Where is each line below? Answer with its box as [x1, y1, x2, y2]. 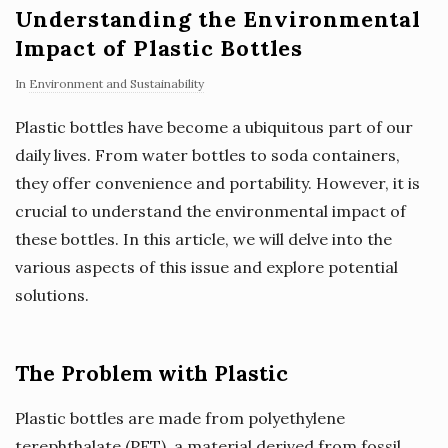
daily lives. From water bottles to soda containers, [15, 144, 400, 165]
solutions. [15, 284, 89, 305]
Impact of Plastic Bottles [15, 33, 304, 62]
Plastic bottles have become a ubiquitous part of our [15, 116, 413, 137]
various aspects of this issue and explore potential [15, 256, 398, 277]
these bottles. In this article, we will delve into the [15, 228, 392, 249]
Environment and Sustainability [29, 75, 204, 91]
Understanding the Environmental [15, 4, 421, 33]
